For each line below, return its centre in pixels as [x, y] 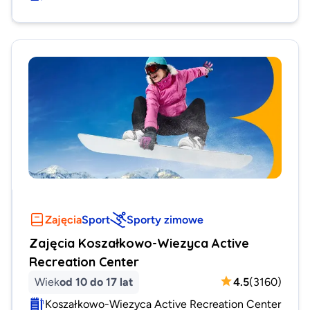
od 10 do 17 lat [96, 281]
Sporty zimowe [165, 219]
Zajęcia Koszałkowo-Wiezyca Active [139, 243]
